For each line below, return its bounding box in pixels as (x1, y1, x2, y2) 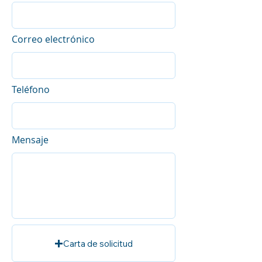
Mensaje (12, 133, 49, 146)
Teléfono (12, 83, 50, 96)
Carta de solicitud (63, 237, 133, 249)
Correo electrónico (12, 33, 95, 46)
